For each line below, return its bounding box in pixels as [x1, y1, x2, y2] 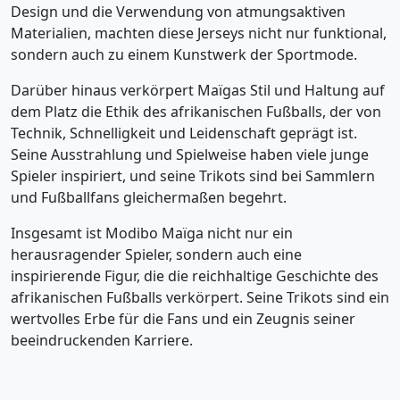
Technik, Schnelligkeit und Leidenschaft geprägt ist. [11, 123, 357, 143]
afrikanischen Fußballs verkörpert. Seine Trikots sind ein [11, 287, 389, 307]
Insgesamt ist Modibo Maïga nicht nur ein [11, 223, 293, 243]
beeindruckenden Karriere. [11, 330, 193, 350]
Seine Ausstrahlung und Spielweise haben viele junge [11, 145, 369, 164]
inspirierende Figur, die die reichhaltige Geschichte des [11, 266, 379, 286]
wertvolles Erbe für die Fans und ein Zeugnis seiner [11, 309, 355, 329]
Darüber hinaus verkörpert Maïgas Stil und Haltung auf [11, 80, 385, 100]
